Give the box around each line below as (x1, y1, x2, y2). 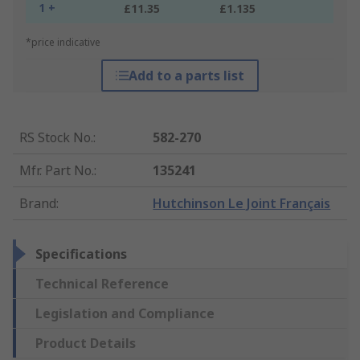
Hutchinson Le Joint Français (153, 194, 331, 213)
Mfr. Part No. (19, 162, 94, 180)
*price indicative (26, 35, 100, 50)
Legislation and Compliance (35, 305, 215, 323)
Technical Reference (35, 275, 169, 293)
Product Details (35, 334, 136, 353)
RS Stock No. (19, 129, 93, 147)
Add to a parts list (128, 67, 244, 85)
